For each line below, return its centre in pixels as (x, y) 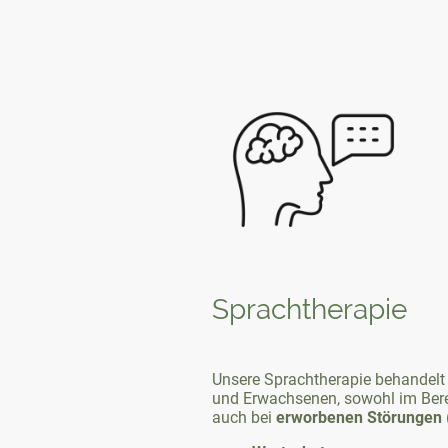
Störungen (404, 417)
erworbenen (319, 417)
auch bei (244, 417)
